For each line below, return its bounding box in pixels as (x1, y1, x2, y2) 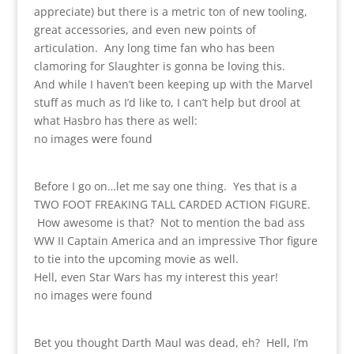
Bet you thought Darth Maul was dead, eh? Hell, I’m (33, 334, 308, 350)
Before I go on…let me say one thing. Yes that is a (33, 178, 297, 194)
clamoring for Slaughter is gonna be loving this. (33, 58, 285, 73)
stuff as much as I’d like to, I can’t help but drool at (33, 94, 300, 110)
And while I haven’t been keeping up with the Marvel (33, 76, 313, 92)
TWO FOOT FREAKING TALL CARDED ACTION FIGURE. (33, 196, 311, 212)
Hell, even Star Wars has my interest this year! (33, 269, 278, 284)
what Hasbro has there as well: (33, 112, 198, 128)
